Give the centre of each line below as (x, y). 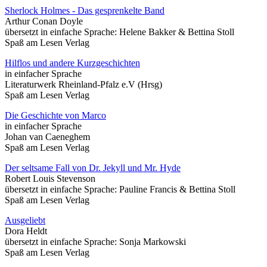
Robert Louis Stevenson (50, 178)
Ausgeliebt (25, 220)
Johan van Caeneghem (47, 136)
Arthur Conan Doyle (44, 21)
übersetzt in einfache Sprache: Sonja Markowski (95, 241)
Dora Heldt (26, 231)
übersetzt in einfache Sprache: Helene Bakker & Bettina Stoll (119, 32)
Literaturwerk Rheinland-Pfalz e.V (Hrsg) (83, 84)
